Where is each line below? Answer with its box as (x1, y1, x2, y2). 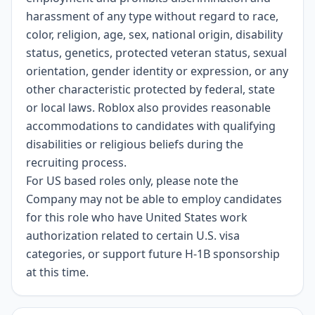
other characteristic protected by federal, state (26, 82, 275, 97)
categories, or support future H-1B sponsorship (26, 246, 280, 262)
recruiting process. (26, 155, 127, 170)
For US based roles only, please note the (26, 173, 238, 188)
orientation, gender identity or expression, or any (26, 63, 288, 79)
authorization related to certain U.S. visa (26, 228, 240, 243)
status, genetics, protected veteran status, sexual (26, 45, 287, 60)
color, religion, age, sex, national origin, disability (26, 27, 283, 42)
